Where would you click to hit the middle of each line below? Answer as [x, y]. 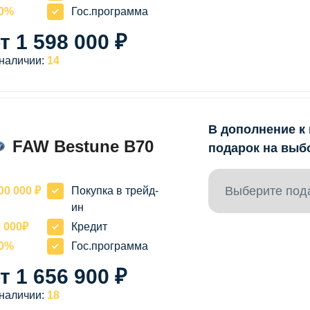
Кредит [90, 226]
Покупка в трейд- [115, 190]
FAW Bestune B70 [83, 146]
